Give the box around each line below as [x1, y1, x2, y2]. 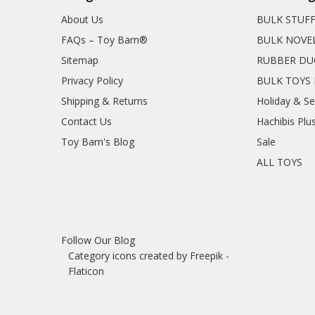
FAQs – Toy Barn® [60, 33, 148, 47]
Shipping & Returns [60, 94, 148, 108]
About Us [60, 13, 103, 27]
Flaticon [68, 264, 105, 278]
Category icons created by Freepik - [68, 248, 230, 262]
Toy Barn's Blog [60, 135, 134, 149]
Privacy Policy [60, 74, 123, 88]
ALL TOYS [257, 155, 303, 169]
